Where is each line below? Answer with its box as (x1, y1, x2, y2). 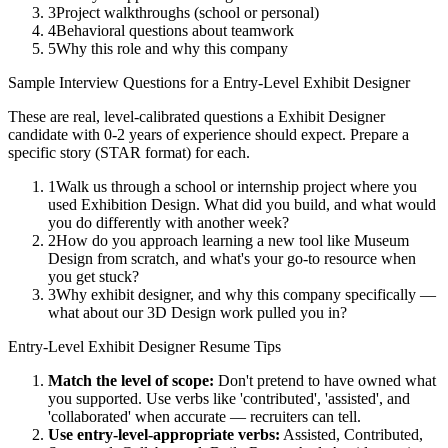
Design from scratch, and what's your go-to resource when (48, 250, 416, 268)
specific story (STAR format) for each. (8, 144, 250, 162)
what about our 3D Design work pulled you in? (48, 304, 347, 322)
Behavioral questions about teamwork (56, 22, 294, 40)
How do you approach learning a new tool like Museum (56, 232, 409, 250)
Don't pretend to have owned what (218, 372, 436, 390)
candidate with (8, 126, 104, 144)
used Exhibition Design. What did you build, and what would (48, 196, 436, 214)
